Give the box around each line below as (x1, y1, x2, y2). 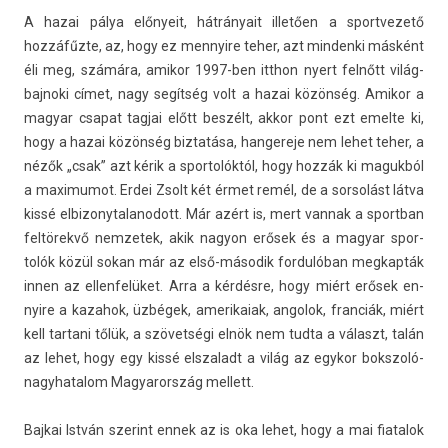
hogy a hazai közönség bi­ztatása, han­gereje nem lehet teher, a (24, 134, 424, 150)
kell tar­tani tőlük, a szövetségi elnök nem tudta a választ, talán (24, 326, 424, 342)
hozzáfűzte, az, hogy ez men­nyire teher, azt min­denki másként (24, 38, 424, 54)
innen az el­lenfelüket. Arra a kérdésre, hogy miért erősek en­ (24, 278, 424, 294)
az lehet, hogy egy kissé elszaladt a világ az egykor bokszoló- (24, 350, 424, 366)
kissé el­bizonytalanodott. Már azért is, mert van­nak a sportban (24, 206, 424, 222)
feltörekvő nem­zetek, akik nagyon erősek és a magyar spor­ (24, 230, 424, 246)
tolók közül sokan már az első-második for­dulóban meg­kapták (24, 254, 424, 270)
